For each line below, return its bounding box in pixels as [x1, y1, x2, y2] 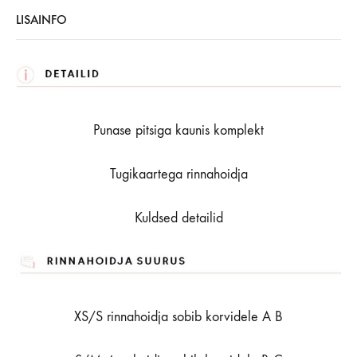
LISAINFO [16, 11, 67, 27]
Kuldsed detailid [134, 209, 223, 226]
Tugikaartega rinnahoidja [109, 165, 248, 182]
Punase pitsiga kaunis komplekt [93, 121, 264, 139]
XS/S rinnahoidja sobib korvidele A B [74, 308, 283, 326]
